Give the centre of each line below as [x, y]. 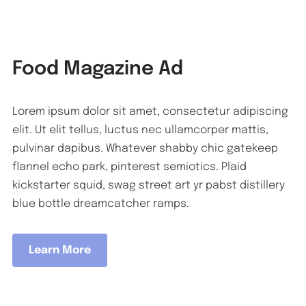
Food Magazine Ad [98, 69]
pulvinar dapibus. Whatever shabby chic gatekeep [145, 149]
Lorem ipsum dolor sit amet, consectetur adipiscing [151, 112]
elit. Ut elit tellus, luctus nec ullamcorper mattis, [141, 130]
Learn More [60, 250]
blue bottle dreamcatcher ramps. [101, 204]
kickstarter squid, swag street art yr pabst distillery [149, 185]
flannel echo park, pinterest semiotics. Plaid [130, 167]
